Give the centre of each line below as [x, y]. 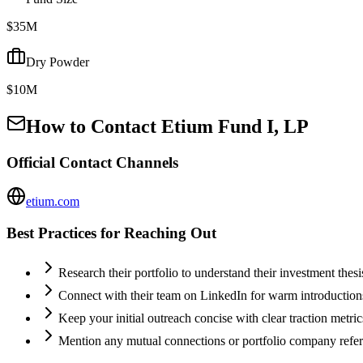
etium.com [53, 202]
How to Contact [94, 126]
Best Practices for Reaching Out [111, 233]
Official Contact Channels [92, 162]
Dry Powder [58, 62]
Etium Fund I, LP [235, 126]
